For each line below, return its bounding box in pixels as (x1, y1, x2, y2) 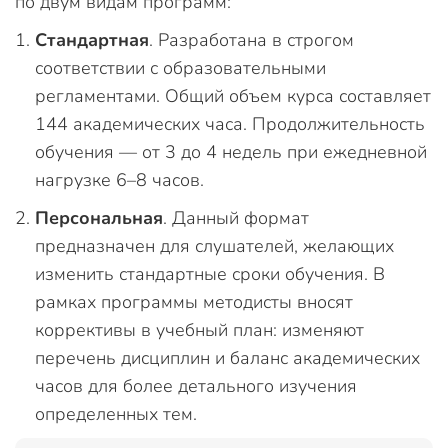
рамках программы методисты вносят (35, 289, 353, 314)
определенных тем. (35, 401, 197, 426)
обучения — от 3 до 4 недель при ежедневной (35, 139, 427, 164)
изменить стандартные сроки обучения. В (35, 261, 385, 286)
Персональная (35, 205, 163, 230)
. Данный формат (163, 205, 309, 230)
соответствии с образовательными (35, 55, 326, 80)
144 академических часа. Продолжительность (35, 111, 425, 136)
